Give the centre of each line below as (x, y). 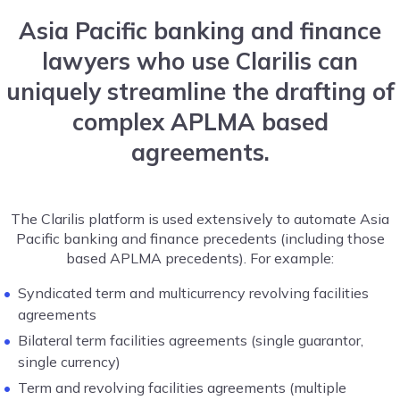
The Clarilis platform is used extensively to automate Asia (200, 219)
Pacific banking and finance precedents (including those (200, 239)
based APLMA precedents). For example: (200, 258)
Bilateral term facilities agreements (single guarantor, (191, 341)
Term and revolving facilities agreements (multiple (182, 388)
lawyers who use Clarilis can (200, 62)
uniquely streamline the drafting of (200, 92)
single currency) (69, 362)
